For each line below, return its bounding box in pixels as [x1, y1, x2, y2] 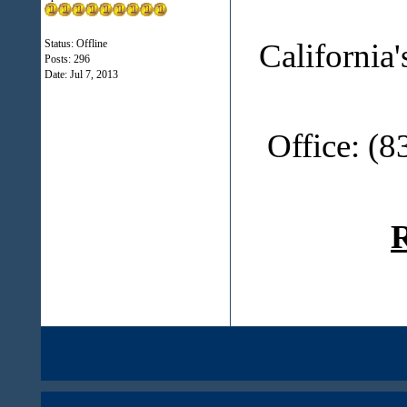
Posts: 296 [44, 53, 90, 65]
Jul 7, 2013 [69, 68, 118, 81]
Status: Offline [44, 37, 107, 50]
